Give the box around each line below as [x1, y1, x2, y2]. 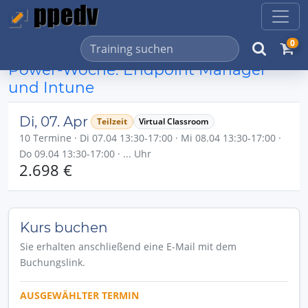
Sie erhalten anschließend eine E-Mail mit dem [20, 240, 236, 253]
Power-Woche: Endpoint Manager [8, 60, 267, 78]
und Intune [8, 78, 94, 96]
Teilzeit [96, 115, 127, 127]
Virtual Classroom [139, 115, 209, 127]
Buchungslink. [20, 256, 85, 269]
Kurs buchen [20, 219, 108, 236]
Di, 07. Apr [19, 113, 88, 130]
